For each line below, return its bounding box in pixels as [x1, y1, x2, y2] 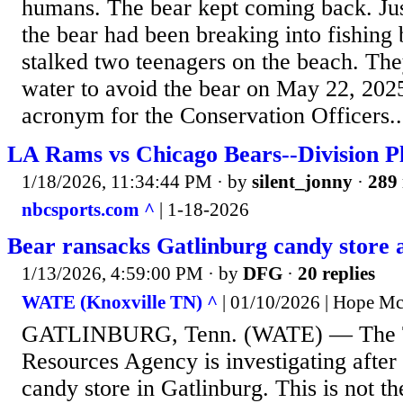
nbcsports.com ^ [22, 199, 155, 221]
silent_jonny [252, 170, 353, 193]
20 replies [298, 263, 375, 285]
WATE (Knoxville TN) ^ [22, 291, 218, 313]
